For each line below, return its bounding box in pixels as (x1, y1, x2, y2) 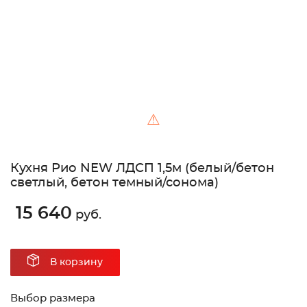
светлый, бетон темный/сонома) (10, 177, 219, 190)
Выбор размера (10, 293, 95, 304)
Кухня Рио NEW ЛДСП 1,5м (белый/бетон (10, 162, 274, 175)
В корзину (50, 258, 103, 268)
